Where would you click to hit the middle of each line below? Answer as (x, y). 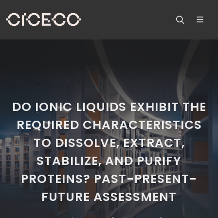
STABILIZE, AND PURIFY (109, 161)
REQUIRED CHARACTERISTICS (109, 125)
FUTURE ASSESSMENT (109, 197)
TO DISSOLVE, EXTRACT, (109, 143)
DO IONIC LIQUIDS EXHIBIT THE (109, 107)
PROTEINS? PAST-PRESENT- (109, 179)
